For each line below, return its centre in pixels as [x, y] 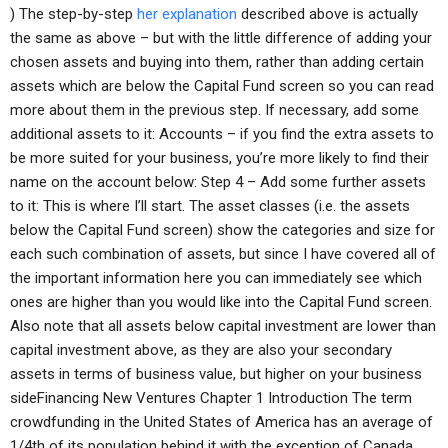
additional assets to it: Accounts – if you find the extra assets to [222, 134]
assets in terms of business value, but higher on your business [216, 374]
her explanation [187, 14]
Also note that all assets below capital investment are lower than [223, 326]
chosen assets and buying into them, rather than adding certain [217, 62]
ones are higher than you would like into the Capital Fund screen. [221, 302]
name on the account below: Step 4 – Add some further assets [218, 182]
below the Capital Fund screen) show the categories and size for [222, 230]
